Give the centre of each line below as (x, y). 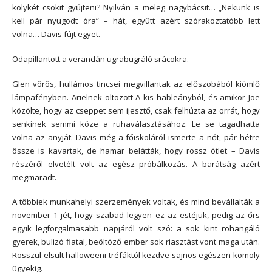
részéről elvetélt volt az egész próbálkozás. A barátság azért (136, 164)
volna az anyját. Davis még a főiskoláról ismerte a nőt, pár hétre (136, 137)
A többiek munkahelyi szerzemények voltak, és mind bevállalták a (136, 202)
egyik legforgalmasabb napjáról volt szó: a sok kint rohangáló (136, 229)
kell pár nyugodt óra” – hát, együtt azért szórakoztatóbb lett (136, 21)
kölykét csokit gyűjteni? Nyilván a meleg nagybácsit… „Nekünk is (136, 8)
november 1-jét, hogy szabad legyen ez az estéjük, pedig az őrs (136, 215)
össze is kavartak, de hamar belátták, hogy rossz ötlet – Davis (136, 150)
